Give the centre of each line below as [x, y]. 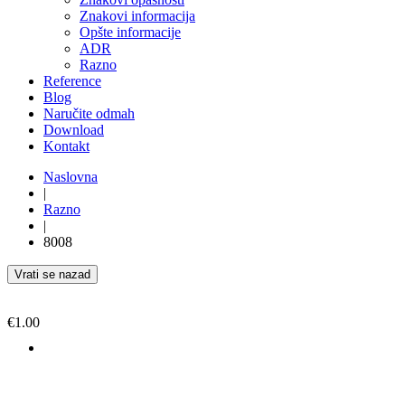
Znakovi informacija [137, 16]
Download [74, 130]
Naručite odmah [89, 114]
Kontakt [66, 146]
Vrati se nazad [52, 275]
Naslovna [71, 177]
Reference [72, 81]
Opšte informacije [130, 33]
